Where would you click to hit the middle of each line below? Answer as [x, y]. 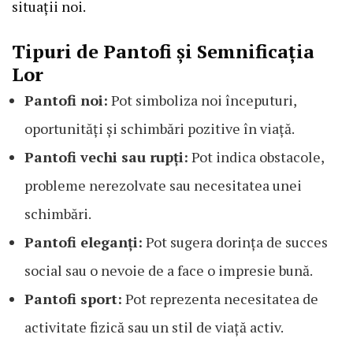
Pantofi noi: [66, 100]
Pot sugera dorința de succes [235, 242]
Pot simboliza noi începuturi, [202, 100]
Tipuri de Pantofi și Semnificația [163, 51]
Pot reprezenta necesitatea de [220, 298]
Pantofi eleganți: [84, 242]
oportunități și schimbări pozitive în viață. [160, 128]
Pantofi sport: [73, 298]
